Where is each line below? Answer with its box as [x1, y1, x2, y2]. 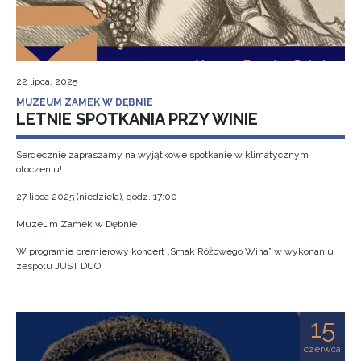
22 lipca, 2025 [16, 76, 77, 87]
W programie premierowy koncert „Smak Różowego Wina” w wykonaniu [16, 246, 334, 257]
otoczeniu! [16, 164, 62, 175]
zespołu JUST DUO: [16, 260, 103, 272]
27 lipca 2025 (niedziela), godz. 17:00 [16, 191, 177, 202]
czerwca [304, 343, 341, 355]
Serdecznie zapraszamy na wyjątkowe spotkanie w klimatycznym [16, 149, 309, 160]
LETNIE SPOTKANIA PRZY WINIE [16, 110, 258, 129]
